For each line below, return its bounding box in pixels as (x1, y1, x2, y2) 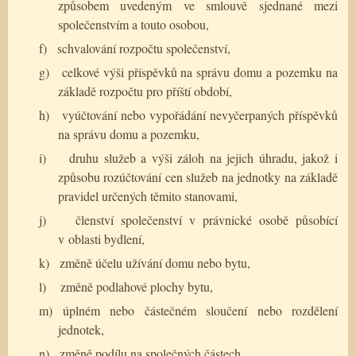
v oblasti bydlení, (58, 230, 145, 247)
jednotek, (58, 320, 104, 338)
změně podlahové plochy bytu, (60, 277, 213, 295)
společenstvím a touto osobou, (58, 15, 209, 33)
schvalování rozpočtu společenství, (57, 39, 230, 56)
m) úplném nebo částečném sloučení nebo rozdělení (39, 301, 338, 319)
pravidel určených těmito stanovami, (58, 187, 238, 204)
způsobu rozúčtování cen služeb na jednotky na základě (58, 168, 338, 185)
